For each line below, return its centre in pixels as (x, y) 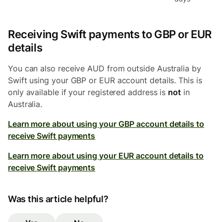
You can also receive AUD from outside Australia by (105, 68)
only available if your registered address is (88, 92)
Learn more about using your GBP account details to (106, 124)
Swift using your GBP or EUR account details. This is (105, 80)
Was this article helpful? (58, 199)
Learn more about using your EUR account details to (106, 156)
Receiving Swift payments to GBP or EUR (110, 34)
